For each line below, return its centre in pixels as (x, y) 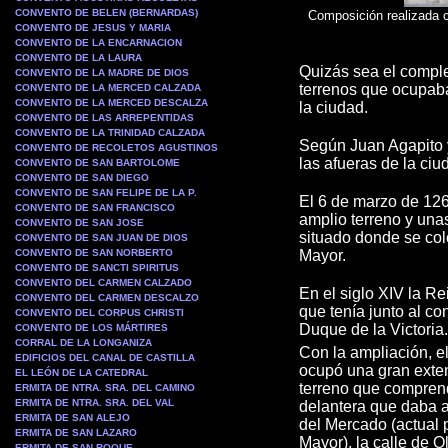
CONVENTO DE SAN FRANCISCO (95, 207)
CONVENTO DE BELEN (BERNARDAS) (106, 12)
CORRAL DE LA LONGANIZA (83, 342)
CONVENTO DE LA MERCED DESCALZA (111, 102)
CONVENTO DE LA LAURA (78, 57)
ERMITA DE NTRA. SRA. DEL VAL (94, 402)
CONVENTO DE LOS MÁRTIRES (91, 327)
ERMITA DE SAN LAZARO (76, 432)
